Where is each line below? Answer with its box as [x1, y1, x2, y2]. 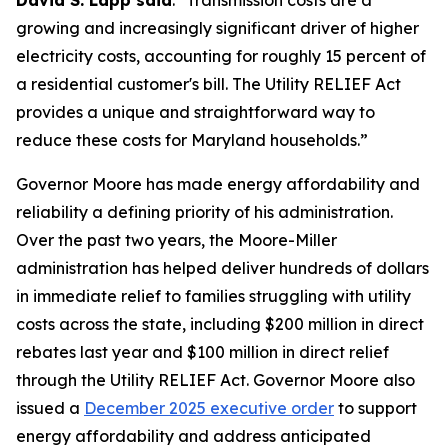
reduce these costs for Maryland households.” [16, 130, 368, 150]
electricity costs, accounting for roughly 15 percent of [16, 46, 426, 66]
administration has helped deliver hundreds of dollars [16, 258, 429, 278]
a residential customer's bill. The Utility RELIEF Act [16, 74, 401, 94]
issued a [16, 398, 84, 418]
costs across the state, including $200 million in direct [16, 314, 424, 334]
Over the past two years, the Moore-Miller [16, 230, 337, 250]
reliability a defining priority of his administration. [16, 202, 393, 222]
